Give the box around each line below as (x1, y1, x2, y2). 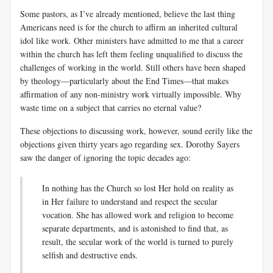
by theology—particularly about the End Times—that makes (20, 74, 229, 87)
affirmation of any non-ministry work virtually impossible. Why (20, 88, 241, 100)
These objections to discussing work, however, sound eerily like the (20, 124, 252, 136)
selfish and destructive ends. (42, 249, 138, 261)
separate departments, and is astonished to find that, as (42, 222, 228, 234)
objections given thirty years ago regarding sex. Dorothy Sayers (20, 138, 239, 150)
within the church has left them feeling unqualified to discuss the (20, 48, 243, 60)
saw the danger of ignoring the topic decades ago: (20, 151, 191, 163)
